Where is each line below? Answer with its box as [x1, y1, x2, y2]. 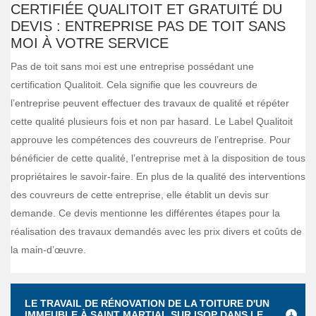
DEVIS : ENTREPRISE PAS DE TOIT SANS [11, 18, 286, 34]
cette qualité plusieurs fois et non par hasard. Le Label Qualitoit [11, 116, 293, 127]
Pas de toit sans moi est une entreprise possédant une [11, 61, 254, 72]
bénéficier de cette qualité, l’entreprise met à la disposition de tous [11, 152, 305, 164]
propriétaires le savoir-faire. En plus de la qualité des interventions [11, 171, 305, 182]
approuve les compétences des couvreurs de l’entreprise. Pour [11, 134, 291, 145]
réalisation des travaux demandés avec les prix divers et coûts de [11, 226, 302, 237]
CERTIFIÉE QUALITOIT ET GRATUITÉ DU [11, 1, 282, 17]
